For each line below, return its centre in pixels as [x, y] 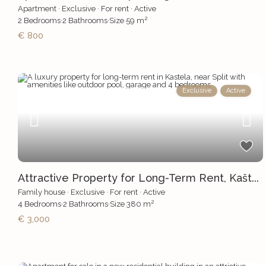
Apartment [37, 9]
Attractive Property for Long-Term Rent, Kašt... [139, 178]
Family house [42, 192]
